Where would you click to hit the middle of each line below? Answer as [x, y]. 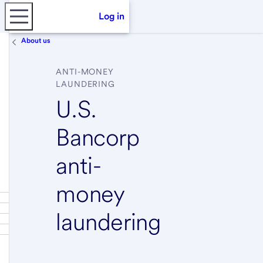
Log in [112, 16]
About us [36, 41]
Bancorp [98, 137]
